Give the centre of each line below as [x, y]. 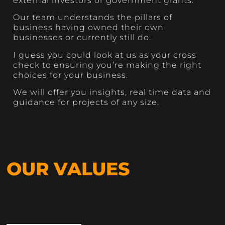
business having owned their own [89, 28]
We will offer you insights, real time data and [112, 92]
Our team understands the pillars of [93, 18]
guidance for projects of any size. [86, 102]
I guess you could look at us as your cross [105, 55]
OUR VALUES [68, 169]
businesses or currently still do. [82, 38]
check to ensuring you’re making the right [107, 65]
